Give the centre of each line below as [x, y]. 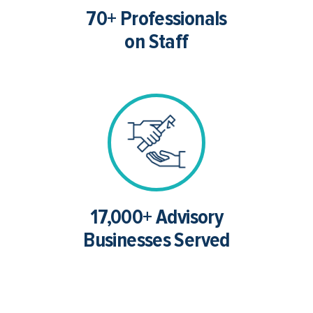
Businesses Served [156, 240]
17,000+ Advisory [156, 217]
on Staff [156, 41]
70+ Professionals [156, 18]
